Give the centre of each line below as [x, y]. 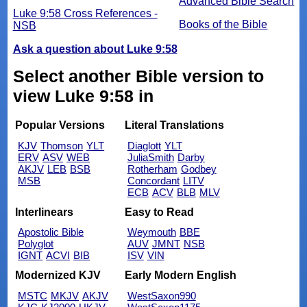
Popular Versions [60, 125]
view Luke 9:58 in [83, 96]
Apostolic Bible [51, 232]
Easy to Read [159, 212]
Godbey [198, 169]
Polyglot [36, 244]
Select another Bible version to [138, 76]
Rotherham [152, 169]
